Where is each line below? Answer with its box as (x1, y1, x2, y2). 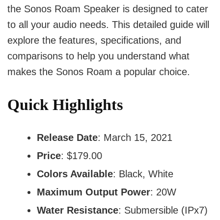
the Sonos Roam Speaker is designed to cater (7, 3, 208, 15)
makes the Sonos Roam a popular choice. (7, 66, 190, 78)
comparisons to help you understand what (7, 51, 190, 62)
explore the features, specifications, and (7, 35, 181, 46)
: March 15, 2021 (98, 132, 172, 143)
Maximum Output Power (37, 187, 150, 198)
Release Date (37, 132, 98, 143)
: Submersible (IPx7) (118, 205, 208, 216)
